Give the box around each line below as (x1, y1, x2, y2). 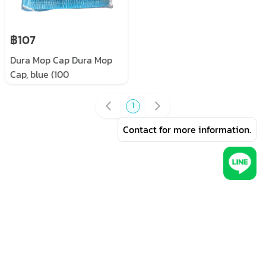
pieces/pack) (10, 81, 66, 96)
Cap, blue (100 (10, 67, 69, 81)
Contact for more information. (123, 122, 251, 137)
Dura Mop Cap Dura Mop (10, 53, 112, 67)
